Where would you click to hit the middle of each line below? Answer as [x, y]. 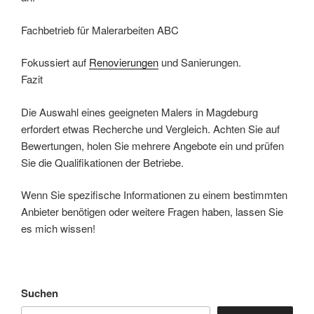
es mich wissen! [58, 228]
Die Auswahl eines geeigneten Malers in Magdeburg [139, 111]
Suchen [40, 293]
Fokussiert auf [55, 62]
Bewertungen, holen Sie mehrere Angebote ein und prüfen [152, 145]
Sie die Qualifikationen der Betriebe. [102, 162]
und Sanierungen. [200, 62]
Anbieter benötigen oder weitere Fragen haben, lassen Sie [152, 212]
